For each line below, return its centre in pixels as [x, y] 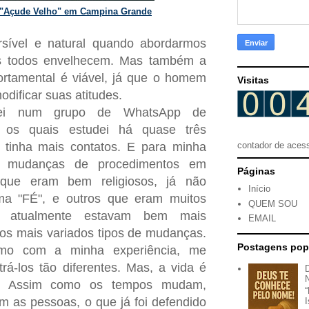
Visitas [253, 80]
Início [260, 189]
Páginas [256, 171]
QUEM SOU [273, 203]
